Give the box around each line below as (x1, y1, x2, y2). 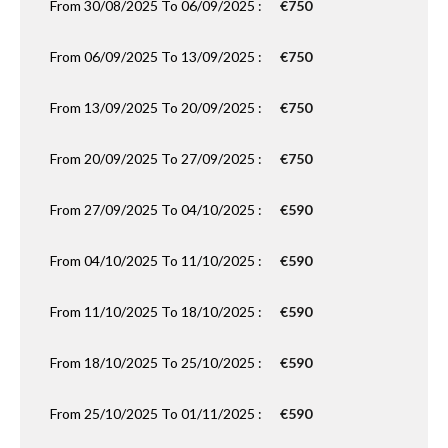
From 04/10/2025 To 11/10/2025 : (50, 252, 265, 269)
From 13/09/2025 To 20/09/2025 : (50, 99, 265, 116)
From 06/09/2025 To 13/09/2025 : (50, 48, 265, 65)
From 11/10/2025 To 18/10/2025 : (50, 303, 265, 320)
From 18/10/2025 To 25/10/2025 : (50, 354, 265, 371)
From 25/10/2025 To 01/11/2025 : (50, 405, 265, 422)
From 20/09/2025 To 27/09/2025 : (50, 150, 265, 167)
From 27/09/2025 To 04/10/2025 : (50, 201, 265, 218)
